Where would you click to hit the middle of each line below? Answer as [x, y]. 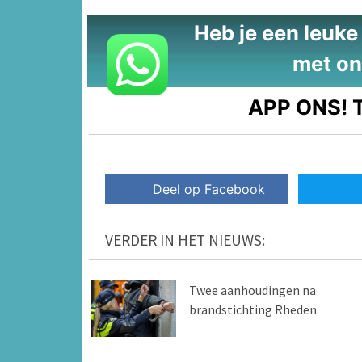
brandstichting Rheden [253, 310]
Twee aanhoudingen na [252, 290]
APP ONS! [298, 107]
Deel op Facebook [209, 189]
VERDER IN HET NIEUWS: [185, 240]
